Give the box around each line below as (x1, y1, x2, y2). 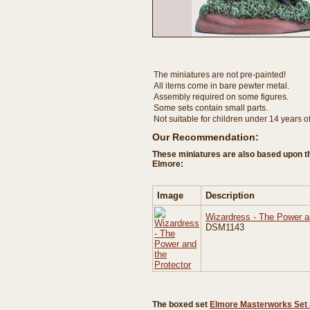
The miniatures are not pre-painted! (154, 70, 286, 80)
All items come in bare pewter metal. (154, 81, 289, 91)
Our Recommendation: (152, 131, 259, 143)
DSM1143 (206, 222, 244, 232)
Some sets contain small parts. (154, 103, 268, 113)
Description (206, 190, 255, 201)
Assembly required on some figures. (154, 92, 289, 102)
